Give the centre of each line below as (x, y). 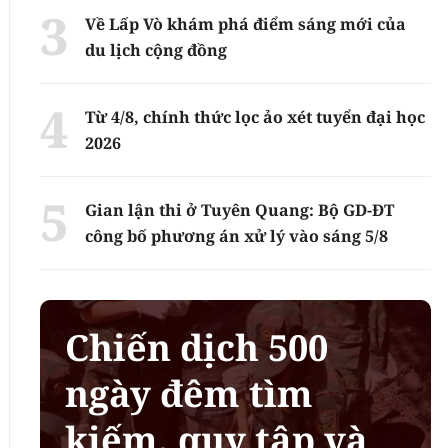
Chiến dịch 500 (197, 347)
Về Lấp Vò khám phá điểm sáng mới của (246, 23)
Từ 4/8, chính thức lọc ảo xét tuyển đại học (255, 116)
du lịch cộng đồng (156, 49)
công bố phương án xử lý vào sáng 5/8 (237, 235)
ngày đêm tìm (189, 393)
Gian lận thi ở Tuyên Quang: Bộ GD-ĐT (240, 209)
